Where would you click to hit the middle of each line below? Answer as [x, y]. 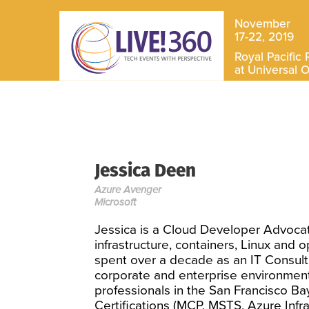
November [262, 24]
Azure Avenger [128, 190]
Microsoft [115, 202]
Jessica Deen [145, 170]
